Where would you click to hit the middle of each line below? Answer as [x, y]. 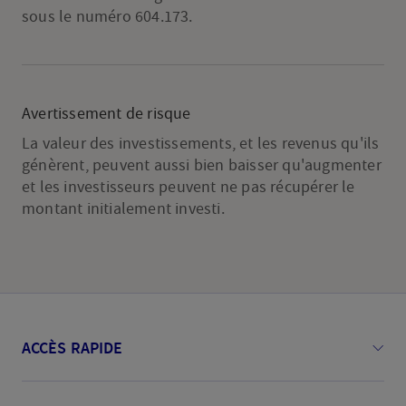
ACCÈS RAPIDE [72, 348]
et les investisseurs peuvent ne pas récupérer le [188, 187]
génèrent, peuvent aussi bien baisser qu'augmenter [201, 165]
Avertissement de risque [106, 114]
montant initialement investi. [123, 209]
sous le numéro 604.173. [107, 17]
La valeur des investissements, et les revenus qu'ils [200, 144]
